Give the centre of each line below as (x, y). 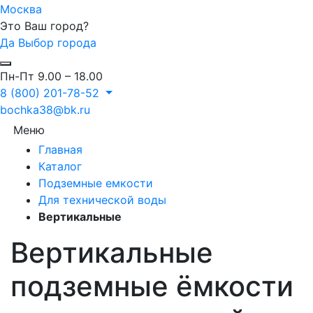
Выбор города (57, 43)
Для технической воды (102, 200)
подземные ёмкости (152, 286)
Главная (60, 150)
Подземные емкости (96, 183)
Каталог (60, 167)
